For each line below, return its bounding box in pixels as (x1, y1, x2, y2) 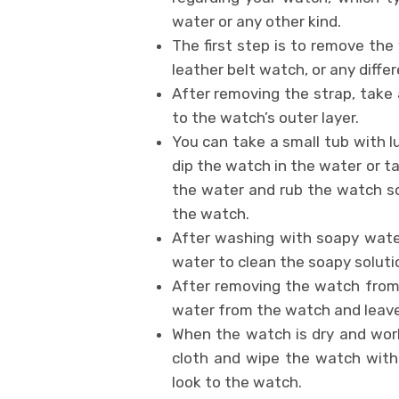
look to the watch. (171, 372, 302, 391)
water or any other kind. (171, 12, 341, 30)
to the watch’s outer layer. (171, 108, 359, 126)
